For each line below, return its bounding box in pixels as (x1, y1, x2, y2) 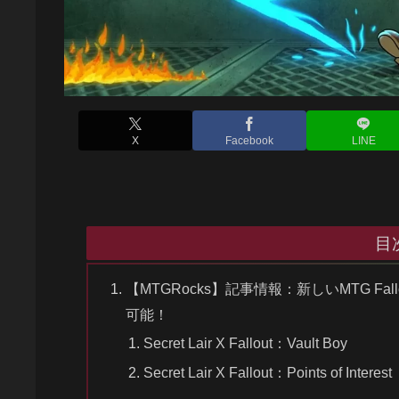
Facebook (225, 134, 273, 147)
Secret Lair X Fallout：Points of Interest (142, 363, 392, 380)
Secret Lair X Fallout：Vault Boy (142, 335, 347, 352)
